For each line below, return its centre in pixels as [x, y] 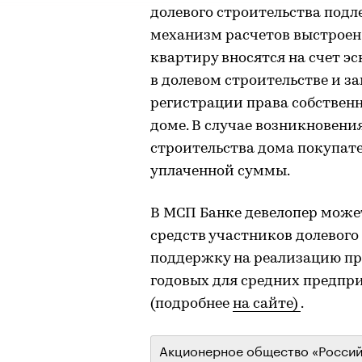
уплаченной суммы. [220, 172]
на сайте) [267, 304]
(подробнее [192, 304]
